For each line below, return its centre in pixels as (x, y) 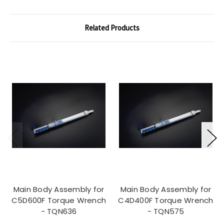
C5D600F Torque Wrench (59, 200)
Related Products (112, 27)
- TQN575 (166, 211)
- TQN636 (59, 211)
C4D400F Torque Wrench (166, 200)
